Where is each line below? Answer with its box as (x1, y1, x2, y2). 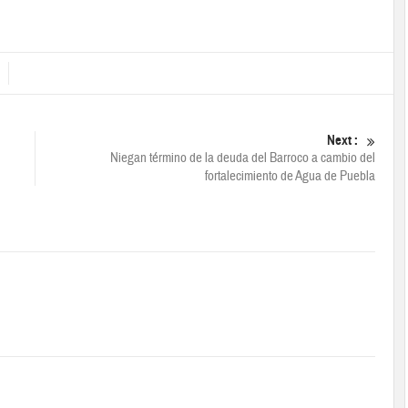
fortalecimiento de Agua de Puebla (204, 168, 375, 186)
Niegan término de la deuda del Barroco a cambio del (109, 149, 375, 168)
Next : (326, 132, 358, 149)
